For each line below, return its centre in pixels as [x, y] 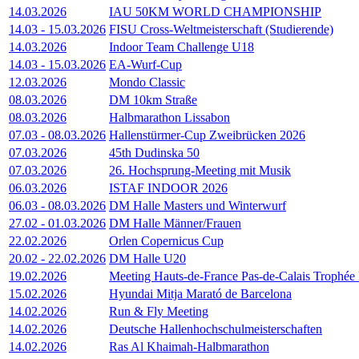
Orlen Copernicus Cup [166, 241]
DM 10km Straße [153, 100]
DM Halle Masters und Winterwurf [198, 206]
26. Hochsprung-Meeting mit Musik [200, 171]
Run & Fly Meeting [159, 312]
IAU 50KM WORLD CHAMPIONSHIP [215, 12]
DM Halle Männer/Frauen [175, 224]
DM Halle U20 [147, 259]
